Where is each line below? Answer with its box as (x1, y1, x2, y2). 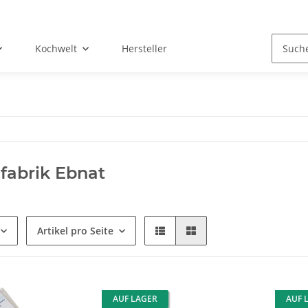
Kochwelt (35, 42, 78, 56)
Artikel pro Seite (37, 224, 113, 238)
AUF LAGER (113, 293, 157, 305)
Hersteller (122, 42, 168, 56)
